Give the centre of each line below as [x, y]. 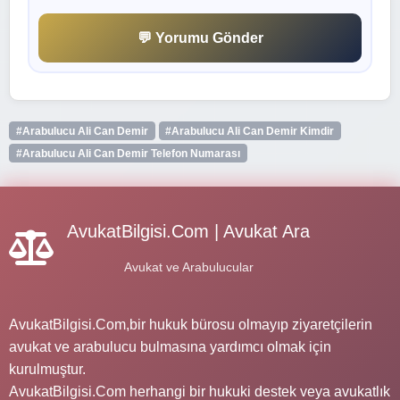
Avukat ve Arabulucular [188, 267]
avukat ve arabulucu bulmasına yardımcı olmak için [170, 346]
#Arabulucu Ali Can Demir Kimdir [250, 131]
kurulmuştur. [47, 369]
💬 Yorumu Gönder [200, 37]
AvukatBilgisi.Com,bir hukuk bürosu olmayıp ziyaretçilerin [191, 324]
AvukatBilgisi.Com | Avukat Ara [188, 231]
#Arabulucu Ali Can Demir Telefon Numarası [128, 153]
